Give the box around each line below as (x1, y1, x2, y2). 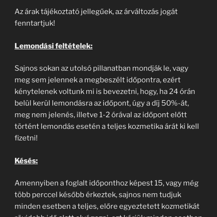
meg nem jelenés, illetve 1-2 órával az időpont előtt (15, 110, 187, 119)
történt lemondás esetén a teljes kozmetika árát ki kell (15, 122, 199, 131)
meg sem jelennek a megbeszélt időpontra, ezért (15, 76, 181, 84)
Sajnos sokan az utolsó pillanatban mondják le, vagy (15, 64, 188, 73)
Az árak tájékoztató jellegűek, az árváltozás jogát (15, 7, 178, 16)
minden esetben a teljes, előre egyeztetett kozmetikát (15, 202, 200, 211)
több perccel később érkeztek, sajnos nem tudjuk (15, 190, 181, 199)
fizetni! (15, 134, 38, 142)
